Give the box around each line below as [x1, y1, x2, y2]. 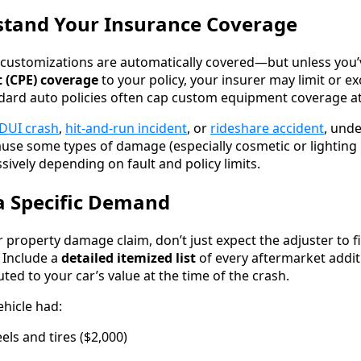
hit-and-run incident [65, 118, 187, 137]
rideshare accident [210, 118, 324, 137]
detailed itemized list [61, 248, 196, 267]
